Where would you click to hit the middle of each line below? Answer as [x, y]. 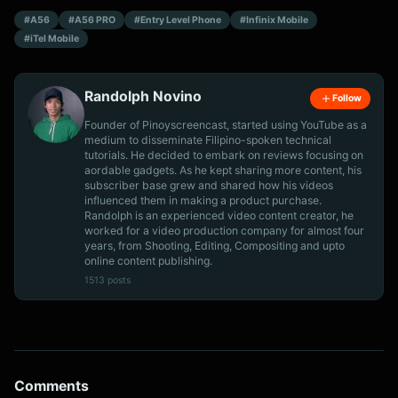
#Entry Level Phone [177, 20]
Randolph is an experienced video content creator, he [219, 215]
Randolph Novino [143, 97]
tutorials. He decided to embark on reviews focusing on [224, 155]
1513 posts [107, 280]
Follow [346, 98]
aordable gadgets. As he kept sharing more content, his [223, 170]
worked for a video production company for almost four [224, 230]
